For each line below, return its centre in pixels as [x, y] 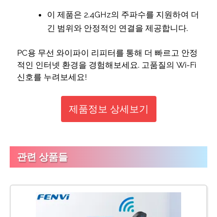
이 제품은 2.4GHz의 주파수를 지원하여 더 [123, 14]
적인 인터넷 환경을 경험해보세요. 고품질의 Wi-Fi [107, 65]
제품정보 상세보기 [108, 109]
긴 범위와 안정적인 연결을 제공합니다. [117, 28]
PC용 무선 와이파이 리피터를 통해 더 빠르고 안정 [107, 53]
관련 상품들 [42, 157]
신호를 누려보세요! [52, 77]
